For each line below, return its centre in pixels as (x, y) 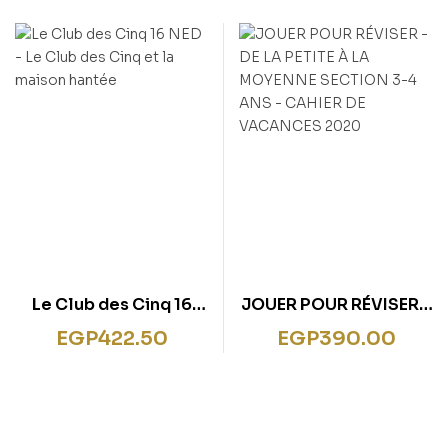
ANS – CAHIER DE (336, 376)
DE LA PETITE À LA (336, 328)
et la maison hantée (111, 352)
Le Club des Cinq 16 (111, 304)
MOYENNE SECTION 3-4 (336, 352)
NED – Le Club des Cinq (111, 328)
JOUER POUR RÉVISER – (336, 304)
